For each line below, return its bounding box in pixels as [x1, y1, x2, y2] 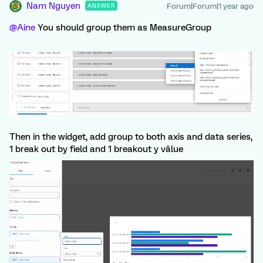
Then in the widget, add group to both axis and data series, [9, 131, 252, 143]
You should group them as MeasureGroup [35, 22, 211, 33]
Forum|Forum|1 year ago [167, 1, 254, 11]
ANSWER [87, 2, 115, 9]
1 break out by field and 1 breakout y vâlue [9, 144, 183, 155]
